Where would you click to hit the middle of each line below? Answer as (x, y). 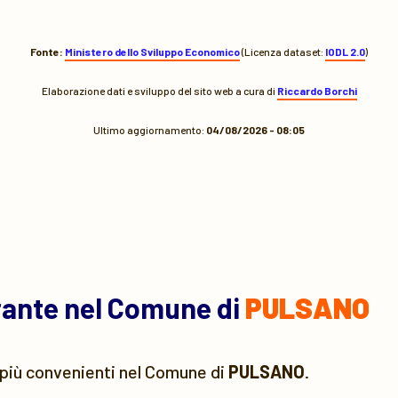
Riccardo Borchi (317, 91)
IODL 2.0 (345, 52)
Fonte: (47, 52)
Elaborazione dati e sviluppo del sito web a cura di (159, 91)
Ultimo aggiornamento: (150, 130)
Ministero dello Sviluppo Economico (152, 52)
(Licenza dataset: (283, 52)
